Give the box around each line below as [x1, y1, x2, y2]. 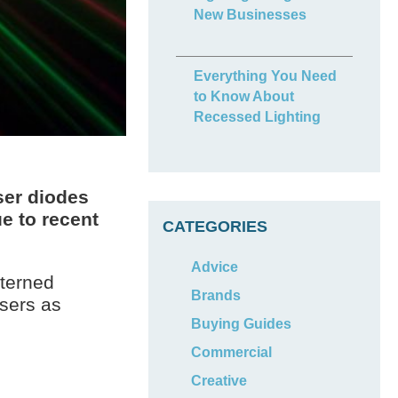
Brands [191, 288, 242, 303]
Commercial [191, 345, 273, 360]
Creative [191, 373, 248, 388]
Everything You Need [194, 68, 338, 84]
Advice [191, 259, 239, 275]
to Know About [194, 89, 295, 104]
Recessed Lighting [194, 109, 322, 124]
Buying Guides [191, 316, 292, 331]
